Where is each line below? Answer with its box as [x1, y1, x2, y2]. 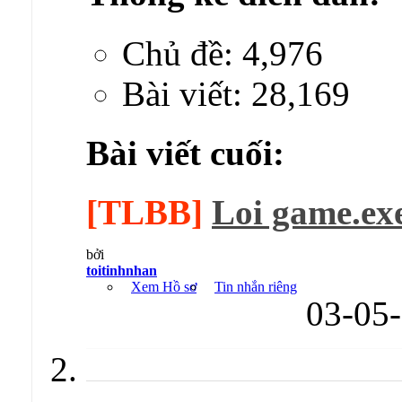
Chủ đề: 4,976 [122, 33, 323, 73]
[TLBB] [86, 193, 203, 232]
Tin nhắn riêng [214, 279, 297, 295]
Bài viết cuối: [86, 133, 284, 172]
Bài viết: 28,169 [122, 74, 350, 113]
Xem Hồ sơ [131, 279, 197, 295]
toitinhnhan [86, 263, 157, 279]
